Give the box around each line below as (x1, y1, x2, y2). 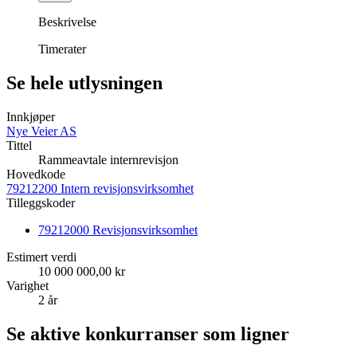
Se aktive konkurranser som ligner (6, 324, 289, 345)
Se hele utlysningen (6, 73, 163, 94)
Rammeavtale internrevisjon (38, 153, 178, 167)
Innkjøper (6, 110, 55, 124)
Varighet (6, 279, 49, 293)
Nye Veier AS (6, 124, 76, 139)
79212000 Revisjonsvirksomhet (38, 223, 198, 237)
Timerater (38, 42, 86, 57)
